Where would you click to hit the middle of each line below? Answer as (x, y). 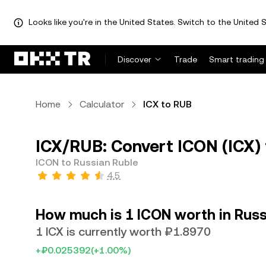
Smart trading (237, 59)
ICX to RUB (167, 104)
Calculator (102, 104)
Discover (134, 59)
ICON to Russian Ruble (87, 162)
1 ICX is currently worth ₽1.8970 (123, 232)
